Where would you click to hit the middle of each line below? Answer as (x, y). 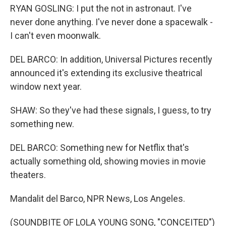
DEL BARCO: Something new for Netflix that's (100, 148)
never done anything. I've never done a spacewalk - (111, 22)
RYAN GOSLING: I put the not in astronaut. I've (101, 8)
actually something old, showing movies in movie (108, 161)
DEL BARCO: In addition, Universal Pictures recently (111, 59)
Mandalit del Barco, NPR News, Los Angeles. (98, 199)
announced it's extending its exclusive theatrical (106, 73)
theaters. (28, 175)
